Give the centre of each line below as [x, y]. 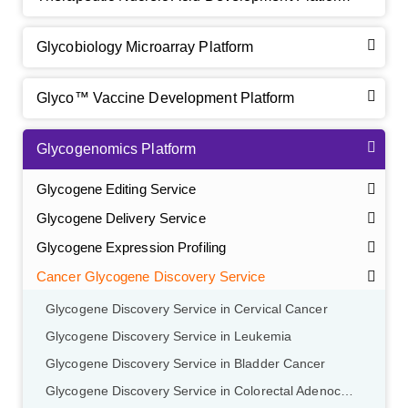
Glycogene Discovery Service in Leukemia [168, 337]
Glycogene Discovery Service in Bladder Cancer [186, 364]
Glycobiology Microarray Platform [145, 47]
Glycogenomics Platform [117, 149]
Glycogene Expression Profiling [131, 248]
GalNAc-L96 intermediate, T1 [118, 396]
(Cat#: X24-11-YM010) [271, 396]
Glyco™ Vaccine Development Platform [166, 98]
